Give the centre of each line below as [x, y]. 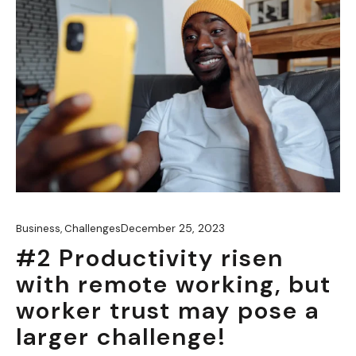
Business [38, 228]
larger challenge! [121, 336]
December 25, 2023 [173, 228]
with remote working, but [174, 284]
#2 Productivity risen [150, 257]
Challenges [93, 228]
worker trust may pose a [168, 310]
